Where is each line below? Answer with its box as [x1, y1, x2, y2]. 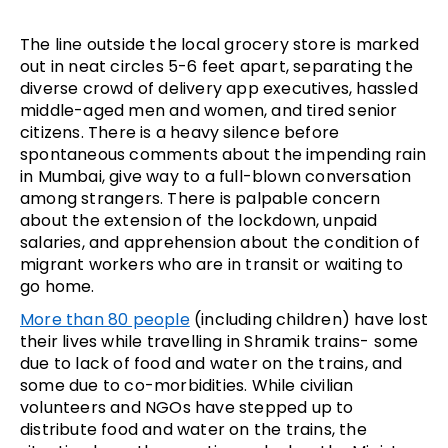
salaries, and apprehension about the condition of [20, 231, 420, 255]
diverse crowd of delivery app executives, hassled [20, 77, 418, 101]
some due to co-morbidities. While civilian [20, 374, 354, 398]
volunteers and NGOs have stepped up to [20, 396, 354, 420]
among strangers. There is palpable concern [20, 187, 381, 211]
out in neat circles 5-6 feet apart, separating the [20, 55, 414, 79]
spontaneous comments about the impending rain [20, 143, 427, 167]
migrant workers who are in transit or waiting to [20, 253, 404, 277]
